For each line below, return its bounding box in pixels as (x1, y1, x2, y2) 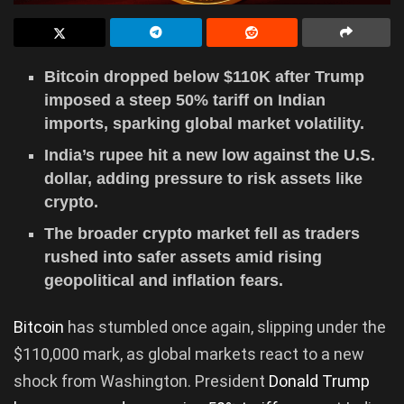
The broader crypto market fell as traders (44, 224, 361, 243)
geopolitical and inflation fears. (44, 271, 284, 289)
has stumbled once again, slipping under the (68, 317, 386, 336)
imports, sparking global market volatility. (44, 114, 365, 133)
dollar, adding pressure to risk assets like (44, 169, 363, 188)
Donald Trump (269, 371, 370, 390)
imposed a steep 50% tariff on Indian (44, 90, 326, 109)
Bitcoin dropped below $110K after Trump (44, 67, 365, 86)
